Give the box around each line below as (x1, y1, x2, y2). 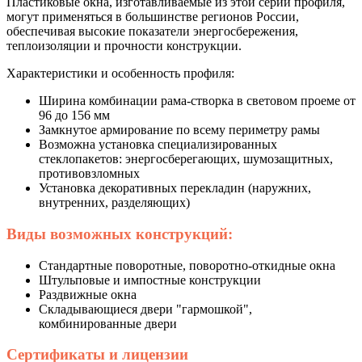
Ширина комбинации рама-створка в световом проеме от (39, 94, 356, 108)
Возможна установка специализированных (39, 137, 277, 152)
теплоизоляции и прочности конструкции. (6, 39, 242, 53)
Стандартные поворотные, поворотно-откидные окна (39, 258, 335, 272)
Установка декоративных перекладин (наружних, (39, 181, 311, 196)
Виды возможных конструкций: (6, 225, 233, 242)
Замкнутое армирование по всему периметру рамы (39, 123, 320, 137)
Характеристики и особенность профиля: (6, 66, 234, 81)
